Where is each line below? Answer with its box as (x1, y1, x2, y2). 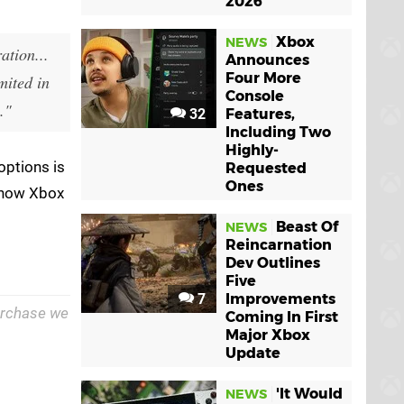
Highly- (225, 142, 279, 159)
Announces (225, 51, 309, 69)
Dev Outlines (225, 254, 320, 271)
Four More (225, 69, 301, 87)
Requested (225, 160, 307, 177)
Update (225, 344, 280, 362)
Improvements (225, 290, 335, 308)
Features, (225, 106, 295, 123)
